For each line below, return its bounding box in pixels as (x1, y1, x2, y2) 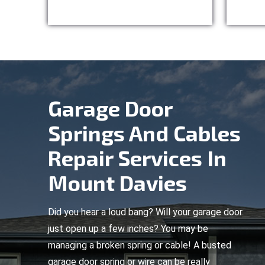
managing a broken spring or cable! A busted (48, 240, 231, 251)
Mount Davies (48, 170, 187, 195)
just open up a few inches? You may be (48, 223, 208, 234)
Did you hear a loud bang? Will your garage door (48, 206, 243, 218)
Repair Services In (48, 145, 227, 170)
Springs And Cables (48, 120, 241, 146)
